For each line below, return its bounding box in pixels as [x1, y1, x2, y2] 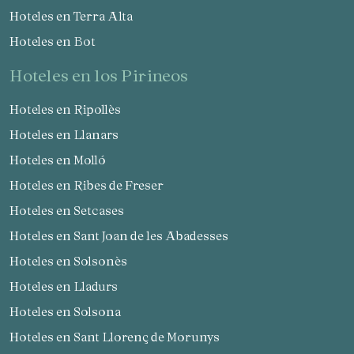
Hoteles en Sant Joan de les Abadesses [19, 228, 228, 243]
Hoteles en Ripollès [19, 101, 121, 116]
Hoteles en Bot [19, 33, 96, 48]
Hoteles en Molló [19, 152, 106, 167]
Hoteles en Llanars [19, 126, 119, 141]
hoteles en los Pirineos [23, 65, 188, 85]
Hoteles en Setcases [19, 202, 124, 217]
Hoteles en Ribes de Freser [19, 177, 164, 192]
